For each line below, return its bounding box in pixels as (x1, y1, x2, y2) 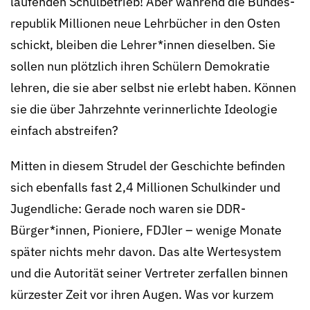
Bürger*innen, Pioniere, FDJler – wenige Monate (10, 222, 282, 239)
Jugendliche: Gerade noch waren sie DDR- (10, 201, 246, 217)
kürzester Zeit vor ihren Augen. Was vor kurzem (10, 286, 274, 303)
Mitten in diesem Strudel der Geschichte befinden (10, 158, 285, 174)
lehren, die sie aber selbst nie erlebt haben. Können (10, 80, 296, 96)
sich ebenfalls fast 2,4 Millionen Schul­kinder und (10, 179, 280, 196)
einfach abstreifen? (10, 122, 118, 139)
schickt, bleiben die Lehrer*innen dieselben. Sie (10, 37, 275, 53)
